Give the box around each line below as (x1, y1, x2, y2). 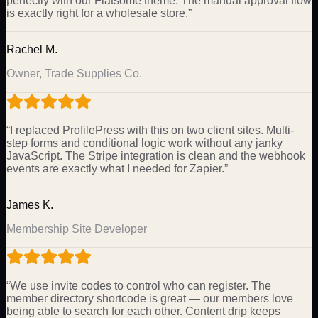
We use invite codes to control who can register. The (10, 279, 271, 292)
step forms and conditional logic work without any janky (6, 136, 283, 149)
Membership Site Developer (6, 222, 147, 235)
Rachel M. (6, 43, 57, 55)
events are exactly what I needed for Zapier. (6, 162, 224, 175)
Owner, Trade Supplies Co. (6, 67, 142, 79)
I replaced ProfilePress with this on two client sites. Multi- (10, 124, 294, 136)
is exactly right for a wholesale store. (6, 6, 188, 19)
